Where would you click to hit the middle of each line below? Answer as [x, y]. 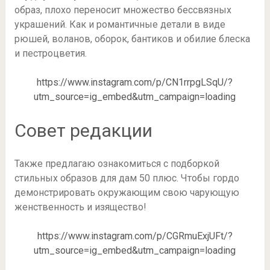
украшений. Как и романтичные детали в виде [120, 24]
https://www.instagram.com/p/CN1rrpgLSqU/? [135, 82]
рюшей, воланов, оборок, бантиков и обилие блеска [132, 39]
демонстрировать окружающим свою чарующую [127, 192]
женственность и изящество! [80, 207]
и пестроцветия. [50, 53]
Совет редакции [83, 130]
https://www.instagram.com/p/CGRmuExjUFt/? [135, 236]
